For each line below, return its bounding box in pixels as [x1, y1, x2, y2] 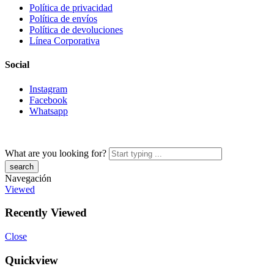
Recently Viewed [5, 206, 87, 220]
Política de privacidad [29, 2, 113, 13]
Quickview [5, 253, 58, 267]
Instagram [29, 83, 67, 94]
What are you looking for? [5, 147, 106, 158]
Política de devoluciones [29, 24, 123, 35]
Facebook [29, 94, 67, 105]
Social [5, 59, 29, 70]
